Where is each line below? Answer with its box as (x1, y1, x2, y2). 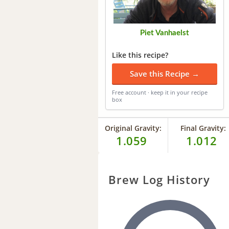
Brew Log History (108, 171, 210, 187)
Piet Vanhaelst (140, 29, 189, 37)
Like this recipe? (112, 50, 168, 60)
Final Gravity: (180, 123, 226, 133)
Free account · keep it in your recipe (112, 88, 208, 96)
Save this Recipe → (130, 68, 199, 79)
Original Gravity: (104, 123, 162, 133)
